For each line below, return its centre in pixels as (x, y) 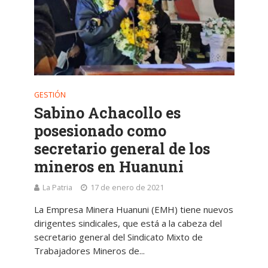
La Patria (57, 188)
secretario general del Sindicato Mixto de (118, 237)
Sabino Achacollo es (107, 113)
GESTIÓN (50, 95)
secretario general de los (122, 149)
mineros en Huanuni (109, 167)
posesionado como (100, 131)
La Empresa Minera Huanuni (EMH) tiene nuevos (133, 210)
